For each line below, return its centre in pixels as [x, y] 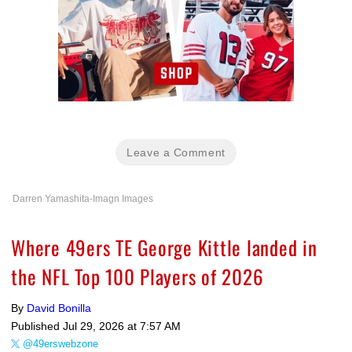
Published [37, 326]
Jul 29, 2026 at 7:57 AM [122, 326]
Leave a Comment [176, 152]
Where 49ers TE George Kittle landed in [164, 247]
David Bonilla [59, 308]
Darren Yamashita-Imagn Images [83, 198]
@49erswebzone [60, 343]
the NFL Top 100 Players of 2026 [137, 276]
